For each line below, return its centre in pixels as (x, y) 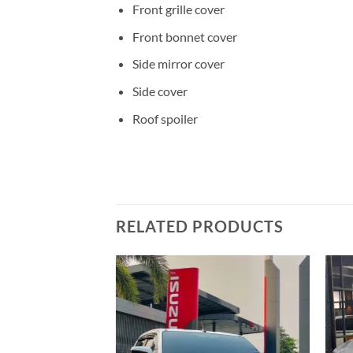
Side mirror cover (178, 64)
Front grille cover (178, 9)
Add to (283, 299)
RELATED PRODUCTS (200, 227)
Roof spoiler (165, 118)
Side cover (160, 91)
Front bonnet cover (184, 36)
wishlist (283, 310)
